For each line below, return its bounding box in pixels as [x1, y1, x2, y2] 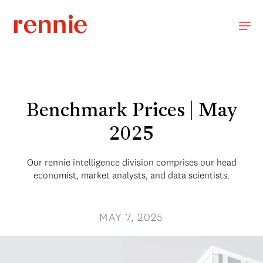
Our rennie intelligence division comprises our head [26, 156, 237, 168]
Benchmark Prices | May [26, 102, 237, 121]
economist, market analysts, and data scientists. [33, 169, 230, 181]
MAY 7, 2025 [99, 210, 164, 224]
